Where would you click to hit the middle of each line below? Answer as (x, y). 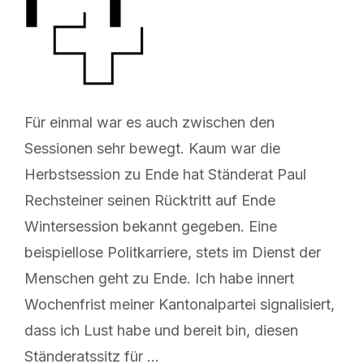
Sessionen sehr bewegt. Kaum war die (152, 148)
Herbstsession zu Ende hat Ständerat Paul (165, 174)
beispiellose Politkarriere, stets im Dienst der (173, 252)
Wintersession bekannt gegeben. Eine (151, 226)
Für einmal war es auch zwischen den (149, 122)
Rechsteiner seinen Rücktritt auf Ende (150, 200)
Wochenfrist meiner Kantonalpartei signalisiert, (180, 304)
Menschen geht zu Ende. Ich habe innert (159, 278)
